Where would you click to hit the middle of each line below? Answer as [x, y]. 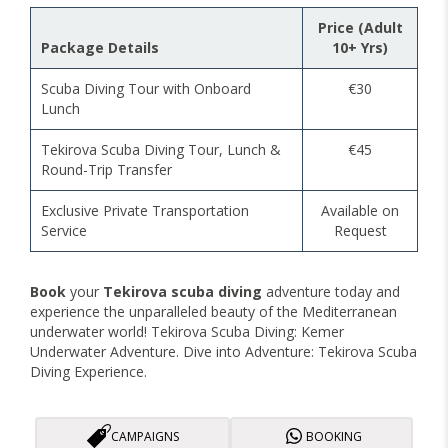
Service [64, 231]
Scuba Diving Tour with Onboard [146, 89]
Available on [360, 211]
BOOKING [333, 436]
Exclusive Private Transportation [145, 211]
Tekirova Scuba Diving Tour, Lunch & [161, 150]
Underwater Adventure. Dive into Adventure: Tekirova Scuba [223, 352]
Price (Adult [360, 28]
